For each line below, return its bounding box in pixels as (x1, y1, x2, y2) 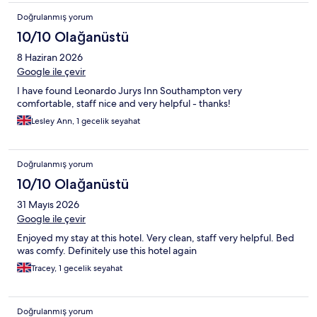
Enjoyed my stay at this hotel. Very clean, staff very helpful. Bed (17, 231, 294, 245)
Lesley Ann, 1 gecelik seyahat (31, 115, 140, 127)
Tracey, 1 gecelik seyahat (31, 263, 122, 275)
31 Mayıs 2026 (17, 198, 79, 212)
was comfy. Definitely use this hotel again (17, 244, 197, 258)
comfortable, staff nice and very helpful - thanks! (17, 97, 231, 110)
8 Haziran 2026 (17, 51, 83, 64)
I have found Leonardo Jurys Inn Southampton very (17, 84, 242, 98)
